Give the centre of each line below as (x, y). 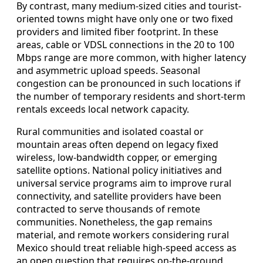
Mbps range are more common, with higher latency (131, 58)
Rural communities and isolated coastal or (110, 132)
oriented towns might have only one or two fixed (125, 19)
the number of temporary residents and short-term (131, 97)
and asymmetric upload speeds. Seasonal (108, 71)
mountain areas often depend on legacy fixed (117, 145)
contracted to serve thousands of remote (108, 209)
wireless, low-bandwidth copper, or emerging (117, 158)
